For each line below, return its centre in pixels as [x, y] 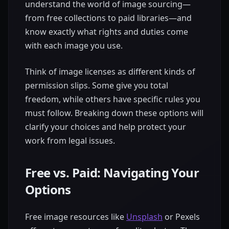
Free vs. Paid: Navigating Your [112, 173]
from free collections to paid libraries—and [108, 18]
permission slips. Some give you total [97, 86]
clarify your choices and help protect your [106, 127]
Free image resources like [76, 217]
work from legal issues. [70, 141]
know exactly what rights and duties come [107, 32]
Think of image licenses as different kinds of [110, 72]
